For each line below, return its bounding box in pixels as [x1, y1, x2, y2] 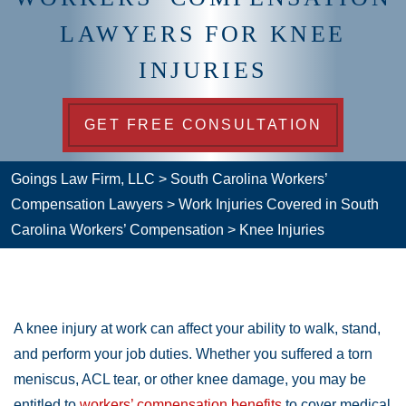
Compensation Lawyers [11, 197, 163, 212]
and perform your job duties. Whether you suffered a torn [14, 346, 372, 362]
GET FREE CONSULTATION [83, 117, 323, 132]
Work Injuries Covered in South [179, 197, 379, 212]
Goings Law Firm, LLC [11, 171, 155, 187]
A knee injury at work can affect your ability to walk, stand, [14, 321, 381, 336]
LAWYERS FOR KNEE [59, 21, 347, 48]
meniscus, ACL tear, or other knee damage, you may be [14, 372, 366, 387]
